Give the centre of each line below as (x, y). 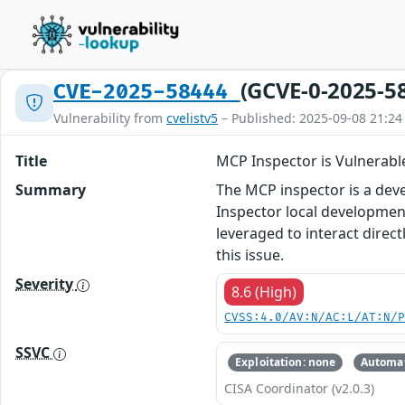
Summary (51, 190)
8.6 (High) (264, 292)
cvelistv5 (192, 118)
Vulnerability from (110, 118)
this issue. (250, 255)
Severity (46, 284)
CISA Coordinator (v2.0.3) (300, 389)
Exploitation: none (286, 363)
